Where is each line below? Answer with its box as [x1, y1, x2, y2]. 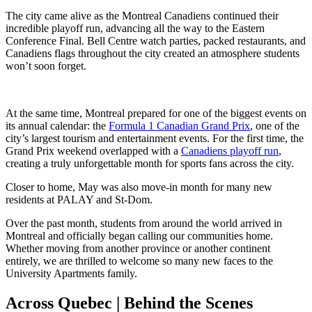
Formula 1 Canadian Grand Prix [109, 120, 250, 132]
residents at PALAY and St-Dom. [6, 194, 153, 206]
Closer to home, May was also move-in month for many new [6, 181, 272, 194]
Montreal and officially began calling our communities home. [6, 230, 273, 242]
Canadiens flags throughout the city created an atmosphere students [6, 47, 299, 60]
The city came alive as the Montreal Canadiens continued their [6, 10, 279, 22]
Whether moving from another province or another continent [6, 242, 270, 255]
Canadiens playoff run [181, 145, 279, 157]
